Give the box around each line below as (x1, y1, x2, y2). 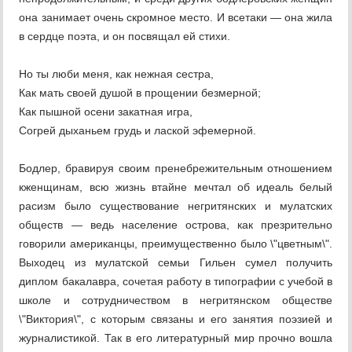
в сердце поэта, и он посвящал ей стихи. (19, 30, 231, 43)
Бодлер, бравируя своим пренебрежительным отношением (19, 162, 333, 175)
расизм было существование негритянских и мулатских (19, 200, 333, 213)
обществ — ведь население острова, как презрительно (19, 218, 333, 232)
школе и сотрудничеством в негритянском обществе (19, 294, 333, 307)
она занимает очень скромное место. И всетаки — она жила (19, 11, 333, 24)
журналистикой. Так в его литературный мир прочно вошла (19, 332, 333, 345)
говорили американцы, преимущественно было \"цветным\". (19, 237, 333, 251)
